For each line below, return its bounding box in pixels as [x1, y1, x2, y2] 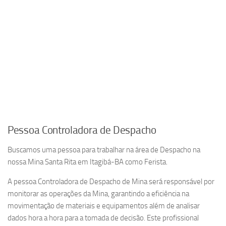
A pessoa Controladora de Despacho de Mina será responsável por [8, 177, 214, 186]
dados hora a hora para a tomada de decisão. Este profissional [8, 213, 199, 222]
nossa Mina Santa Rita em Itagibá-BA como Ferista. [8, 157, 167, 166]
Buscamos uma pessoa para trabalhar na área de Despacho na [8, 145, 200, 154]
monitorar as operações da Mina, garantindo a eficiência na [8, 189, 189, 198]
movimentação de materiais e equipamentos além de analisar [8, 201, 200, 210]
